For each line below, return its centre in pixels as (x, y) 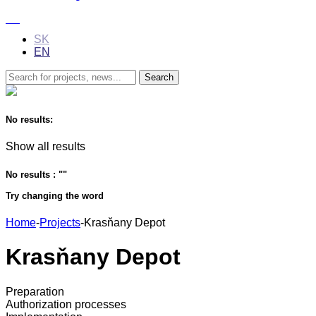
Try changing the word (55, 195)
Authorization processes (66, 304)
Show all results (45, 147)
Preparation (35, 291)
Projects (60, 222)
